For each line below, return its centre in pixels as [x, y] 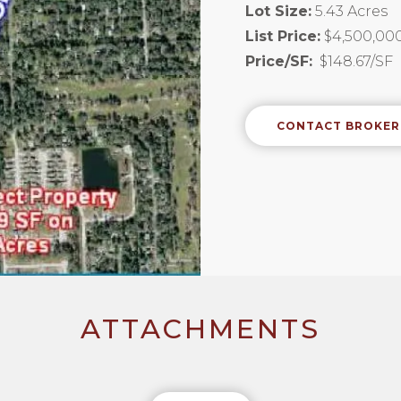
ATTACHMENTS [200, 329]
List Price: [283, 37]
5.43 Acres [351, 12]
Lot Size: [278, 12]
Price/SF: [279, 62]
